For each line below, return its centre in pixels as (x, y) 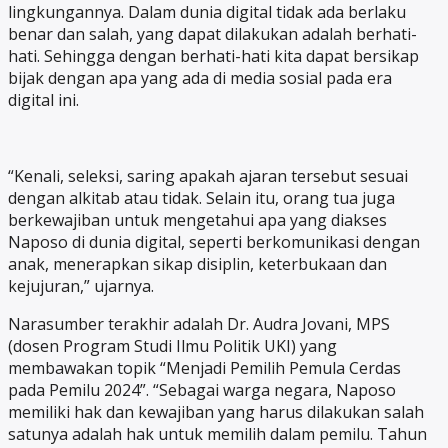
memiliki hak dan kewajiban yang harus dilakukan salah (216, 412)
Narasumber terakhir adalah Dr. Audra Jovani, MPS (199, 324)
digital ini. (43, 100)
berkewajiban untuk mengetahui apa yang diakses (197, 220)
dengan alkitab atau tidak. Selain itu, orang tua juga (201, 198)
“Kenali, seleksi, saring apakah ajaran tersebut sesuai (208, 176)
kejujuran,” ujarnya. (81, 286)
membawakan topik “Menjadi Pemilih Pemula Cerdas (204, 368)
